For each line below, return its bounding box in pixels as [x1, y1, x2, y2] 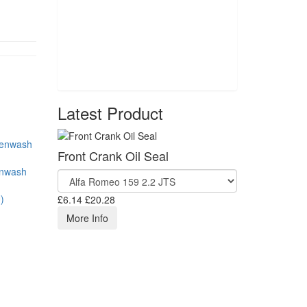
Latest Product [57, 101, 163, 125]
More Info [66, 211, 108, 225]
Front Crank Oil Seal [57, 147, 169, 164]
